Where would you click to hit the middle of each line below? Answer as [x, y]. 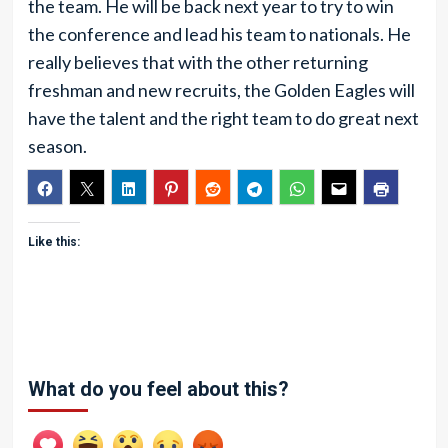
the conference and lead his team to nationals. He [219, 34]
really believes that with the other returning [197, 62]
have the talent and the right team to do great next [223, 118]
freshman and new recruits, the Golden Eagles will [221, 90]
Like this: [53, 242]
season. [57, 146]
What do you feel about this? [158, 389]
